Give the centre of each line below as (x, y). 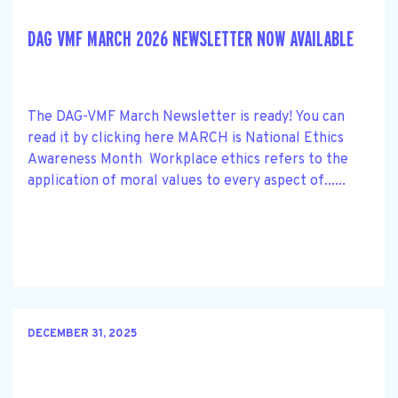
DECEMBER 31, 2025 (82, 334)
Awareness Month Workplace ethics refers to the (188, 159)
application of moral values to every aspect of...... (187, 181)
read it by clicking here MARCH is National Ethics (186, 138)
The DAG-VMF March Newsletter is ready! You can (186, 117)
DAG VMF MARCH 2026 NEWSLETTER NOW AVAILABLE (191, 39)
